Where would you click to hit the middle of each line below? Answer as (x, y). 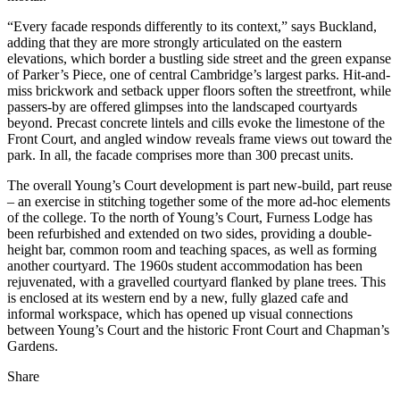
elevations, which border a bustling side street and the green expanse (199, 58)
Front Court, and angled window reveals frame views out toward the (200, 138)
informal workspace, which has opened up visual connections (180, 313)
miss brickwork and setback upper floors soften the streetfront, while (199, 90)
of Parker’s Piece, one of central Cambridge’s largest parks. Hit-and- (199, 74)
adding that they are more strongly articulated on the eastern (175, 42)
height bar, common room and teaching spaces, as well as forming (192, 249)
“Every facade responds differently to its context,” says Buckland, (192, 26)
